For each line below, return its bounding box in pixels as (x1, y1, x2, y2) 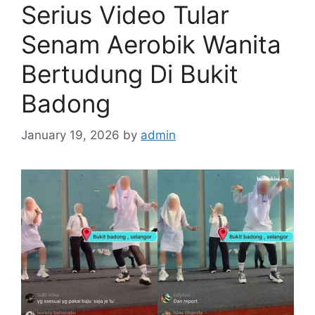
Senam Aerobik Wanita (21, 30, 281, 60)
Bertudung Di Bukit (21, 59, 238, 89)
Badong (21, 89, 110, 119)
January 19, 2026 (21, 127, 120, 142)
